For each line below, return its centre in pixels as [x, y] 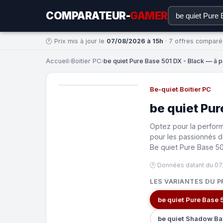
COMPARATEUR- [88, 16]
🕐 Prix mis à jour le [76, 41]
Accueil [57, 61]
